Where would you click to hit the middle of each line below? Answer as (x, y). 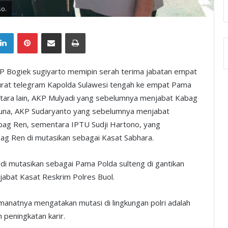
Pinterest (51, 32)
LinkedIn (26, 32)
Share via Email (69, 32)
